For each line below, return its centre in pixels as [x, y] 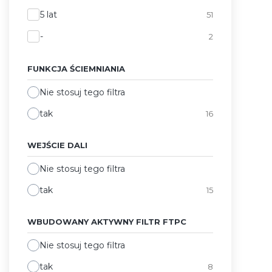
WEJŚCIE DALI [57, 145]
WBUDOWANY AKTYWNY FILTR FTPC [107, 221]
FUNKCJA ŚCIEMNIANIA [76, 68]
